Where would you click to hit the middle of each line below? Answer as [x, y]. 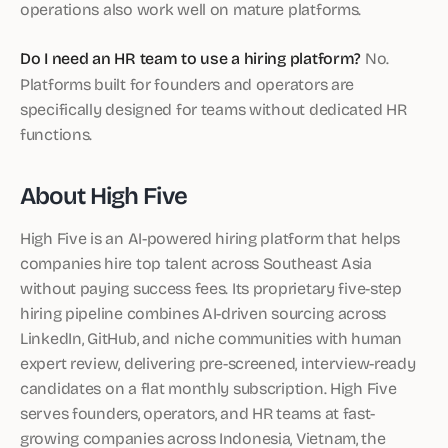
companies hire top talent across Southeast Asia [196, 262]
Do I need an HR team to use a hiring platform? [191, 58]
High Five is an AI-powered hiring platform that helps [210, 237]
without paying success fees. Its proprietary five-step [211, 287]
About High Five [103, 194]
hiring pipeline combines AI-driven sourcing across [203, 312]
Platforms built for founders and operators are [187, 83]
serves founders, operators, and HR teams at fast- [197, 412]
